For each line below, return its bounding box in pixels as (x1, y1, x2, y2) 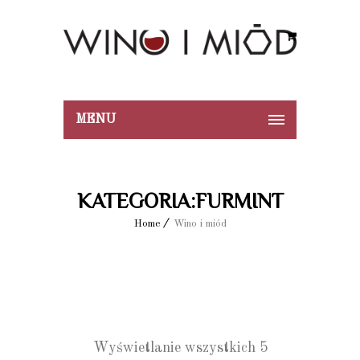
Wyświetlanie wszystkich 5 (92, 341, 268, 355)
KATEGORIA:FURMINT (76, 190, 284, 213)
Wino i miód (173, 219, 227, 229)
